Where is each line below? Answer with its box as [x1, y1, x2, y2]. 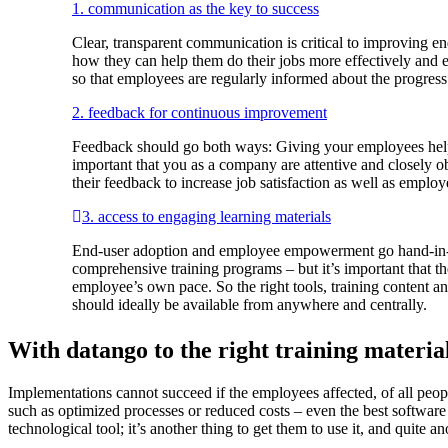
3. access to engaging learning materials [82, 207, 331, 225]
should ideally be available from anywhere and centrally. [72, 295, 427, 313]
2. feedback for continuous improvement [72, 103, 327, 121]
